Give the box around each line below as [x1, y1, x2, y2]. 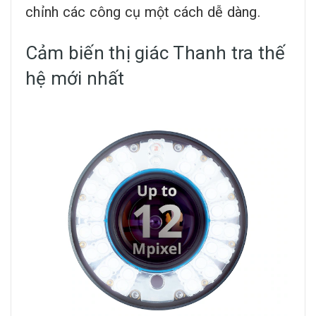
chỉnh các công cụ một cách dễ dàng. [25, 4, 260, 21]
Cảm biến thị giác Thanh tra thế [25, 42, 286, 64]
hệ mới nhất [25, 68, 125, 90]
